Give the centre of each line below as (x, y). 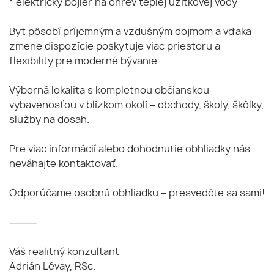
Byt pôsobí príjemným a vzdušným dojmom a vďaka (130, 31)
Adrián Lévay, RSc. (52, 266)
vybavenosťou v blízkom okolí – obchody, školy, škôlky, (136, 105)
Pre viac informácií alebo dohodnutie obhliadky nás (130, 149)
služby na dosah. (49, 120)
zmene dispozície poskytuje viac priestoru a (115, 46)
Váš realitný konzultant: (66, 252)
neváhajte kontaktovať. (64, 164)
